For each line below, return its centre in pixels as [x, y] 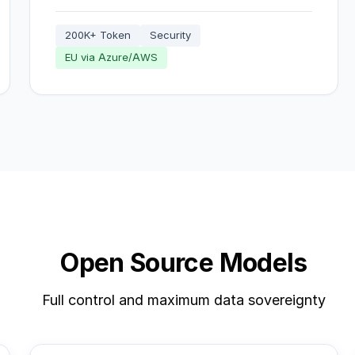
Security [171, 35]
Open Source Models [184, 263]
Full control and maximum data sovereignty [184, 300]
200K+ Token [98, 35]
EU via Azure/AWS [112, 57]
